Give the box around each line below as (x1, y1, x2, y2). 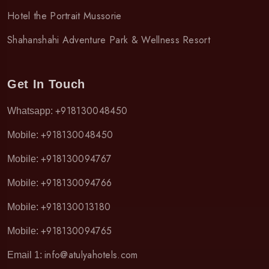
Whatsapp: (7, 105, 55, 116)
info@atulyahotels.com (44, 247, 138, 262)
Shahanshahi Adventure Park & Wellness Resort (7, 32, 211, 47)
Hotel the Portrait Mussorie (7, 8, 122, 23)
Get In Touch (7, 77, 85, 91)
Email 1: (7, 249, 44, 260)
